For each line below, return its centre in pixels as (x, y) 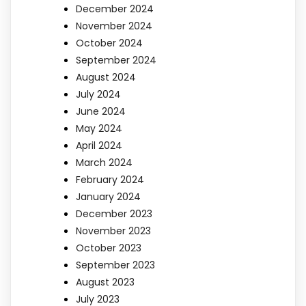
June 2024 (101, 112)
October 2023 (109, 248)
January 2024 (108, 197)
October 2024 (109, 43)
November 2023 (113, 231)
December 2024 (115, 9)
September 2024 (116, 60)
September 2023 (115, 265)
